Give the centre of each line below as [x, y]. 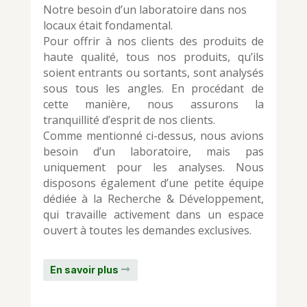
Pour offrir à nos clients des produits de [153, 41]
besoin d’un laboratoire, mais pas [153, 152]
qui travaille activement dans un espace [153, 215]
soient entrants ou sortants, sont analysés [153, 73]
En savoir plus [84, 270]
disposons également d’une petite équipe [153, 183]
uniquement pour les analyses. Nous [153, 168]
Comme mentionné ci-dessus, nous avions [153, 136]
